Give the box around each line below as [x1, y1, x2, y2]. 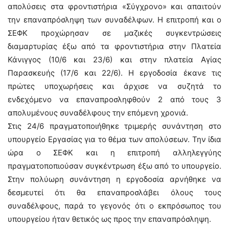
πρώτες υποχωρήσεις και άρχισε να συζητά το [8, 81, 221, 91]
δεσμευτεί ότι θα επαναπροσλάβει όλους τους [8, 188, 221, 197]
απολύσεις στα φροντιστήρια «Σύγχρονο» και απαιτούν [8, 2, 221, 11]
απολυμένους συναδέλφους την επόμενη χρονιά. [8, 108, 188, 118]
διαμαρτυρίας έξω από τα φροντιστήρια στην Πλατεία [8, 41, 221, 51]
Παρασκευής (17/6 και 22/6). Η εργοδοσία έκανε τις [8, 68, 221, 78]
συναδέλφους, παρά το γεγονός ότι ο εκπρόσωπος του [8, 201, 221, 211]
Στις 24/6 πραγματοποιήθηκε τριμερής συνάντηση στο [8, 121, 221, 131]
